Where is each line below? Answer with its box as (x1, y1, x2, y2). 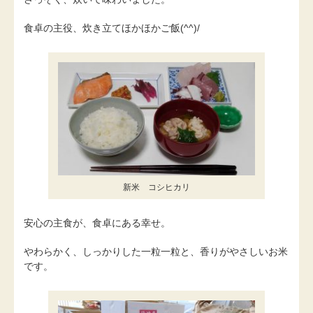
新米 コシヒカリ (123, 182, 190, 193)
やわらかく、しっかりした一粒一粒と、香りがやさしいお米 (24, 246, 288, 258)
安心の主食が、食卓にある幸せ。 (24, 217, 170, 229)
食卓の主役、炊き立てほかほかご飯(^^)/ (24, 22, 200, 34)
